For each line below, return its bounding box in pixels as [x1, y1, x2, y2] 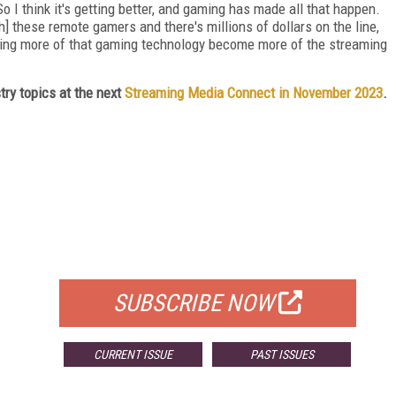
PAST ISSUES [249, 346, 314, 362]
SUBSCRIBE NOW [112, 288, 274, 317]
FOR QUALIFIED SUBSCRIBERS [118, 247, 297, 266]
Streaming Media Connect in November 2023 [125, 83, 383, 102]
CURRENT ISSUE [94, 346, 173, 362]
